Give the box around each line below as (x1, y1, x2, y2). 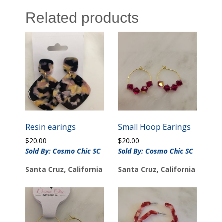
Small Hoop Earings (117, 121, 191, 133)
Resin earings (25, 121, 76, 133)
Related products (25, 9, 139, 26)
